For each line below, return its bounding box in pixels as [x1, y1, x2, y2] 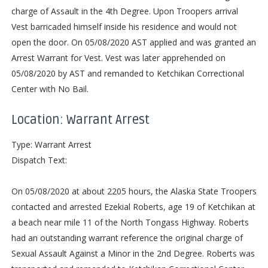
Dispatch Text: [11, 154, 67, 166]
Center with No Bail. [11, 83, 89, 95]
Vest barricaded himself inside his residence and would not [11, 20, 237, 32]
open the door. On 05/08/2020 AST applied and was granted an [11, 36, 256, 48]
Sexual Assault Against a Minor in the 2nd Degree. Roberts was [11, 247, 255, 259]
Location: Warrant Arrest [11, 112, 150, 127]
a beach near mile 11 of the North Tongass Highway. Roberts [11, 216, 249, 228]
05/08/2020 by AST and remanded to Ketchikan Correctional [11, 67, 244, 79]
